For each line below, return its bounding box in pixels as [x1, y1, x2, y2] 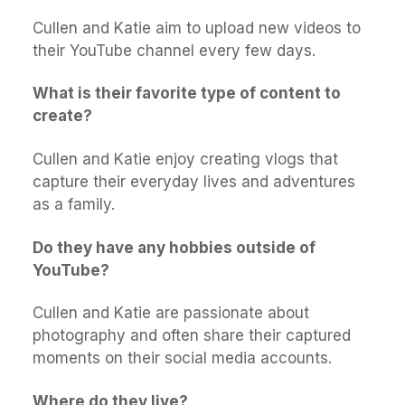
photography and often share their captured [33, 326, 351, 345]
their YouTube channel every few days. [33, 41, 316, 60]
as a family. [33, 195, 115, 214]
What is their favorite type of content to [33, 84, 341, 103]
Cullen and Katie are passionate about [33, 304, 309, 323]
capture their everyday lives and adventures [33, 173, 355, 192]
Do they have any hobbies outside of [33, 238, 316, 257]
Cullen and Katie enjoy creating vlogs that [33, 150, 338, 169]
